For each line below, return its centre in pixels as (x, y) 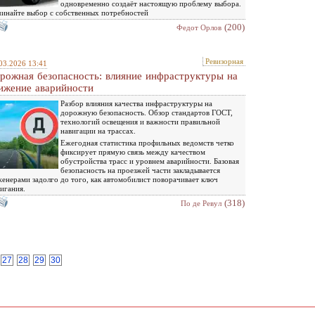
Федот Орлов (199, 27)
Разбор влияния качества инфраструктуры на (136, 103)
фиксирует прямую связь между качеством (133, 152)
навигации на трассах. (98, 130)
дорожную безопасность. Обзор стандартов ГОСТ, (147, 112)
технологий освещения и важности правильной (140, 121)
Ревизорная (224, 61)
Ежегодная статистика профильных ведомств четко (147, 142)
